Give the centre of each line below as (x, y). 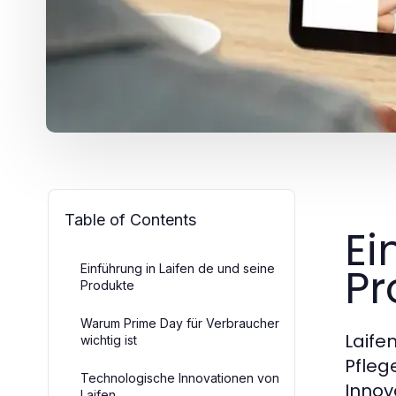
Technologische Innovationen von (180, 378)
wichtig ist (109, 340)
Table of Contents (130, 220)
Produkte (107, 285)
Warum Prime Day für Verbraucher (180, 323)
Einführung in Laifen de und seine (178, 268)
